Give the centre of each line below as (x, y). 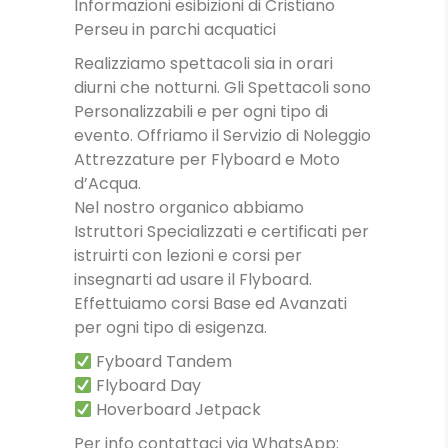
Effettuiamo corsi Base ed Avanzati (210, 303)
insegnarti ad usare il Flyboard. (193, 279)
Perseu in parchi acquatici (175, 29)
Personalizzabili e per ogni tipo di (201, 111)
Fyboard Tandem (162, 361)
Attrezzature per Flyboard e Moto (207, 159)
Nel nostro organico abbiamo (189, 207)
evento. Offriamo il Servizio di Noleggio (222, 135)
